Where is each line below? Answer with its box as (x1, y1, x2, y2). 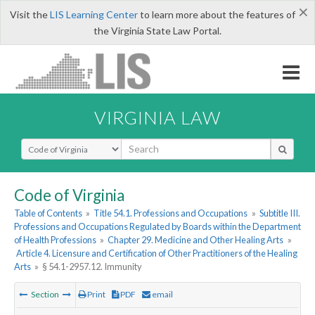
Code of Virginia (14, 185, 124, 205)
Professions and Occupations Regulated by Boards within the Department (14, 221, 301, 233)
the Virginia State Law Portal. (94, 25, 221, 37)
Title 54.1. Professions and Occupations (94, 207, 248, 219)
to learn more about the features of (137, 8, 295, 20)
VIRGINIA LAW (94, 106, 221, 128)
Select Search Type (20, 137, 105, 151)
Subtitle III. (259, 207, 300, 219)
